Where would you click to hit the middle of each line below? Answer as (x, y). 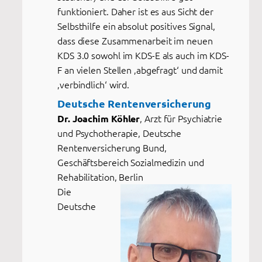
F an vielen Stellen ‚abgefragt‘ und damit (140, 69)
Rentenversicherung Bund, (112, 147)
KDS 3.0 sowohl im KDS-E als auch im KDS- (143, 55)
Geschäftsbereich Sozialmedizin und (131, 162)
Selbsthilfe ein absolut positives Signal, (136, 25)
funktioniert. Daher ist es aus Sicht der (135, 11)
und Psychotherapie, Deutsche (120, 132)
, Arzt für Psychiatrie (181, 118)
